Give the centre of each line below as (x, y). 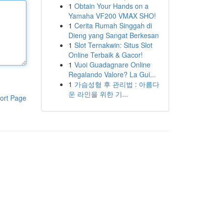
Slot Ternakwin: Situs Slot (113, 45)
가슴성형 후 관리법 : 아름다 (117, 84)
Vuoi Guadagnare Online (112, 65)
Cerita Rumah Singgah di (113, 25)
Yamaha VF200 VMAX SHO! (112, 16)
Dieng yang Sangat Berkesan (113, 35)
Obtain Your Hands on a (111, 6)
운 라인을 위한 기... (98, 94)
